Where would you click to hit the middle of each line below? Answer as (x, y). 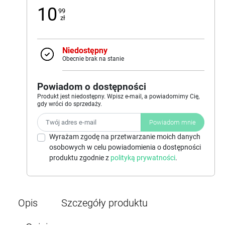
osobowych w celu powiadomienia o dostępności (125, 147)
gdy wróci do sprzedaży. (70, 104)
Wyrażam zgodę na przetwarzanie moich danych (125, 137)
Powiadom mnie (173, 122)
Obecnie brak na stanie (93, 59)
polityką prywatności (143, 158)
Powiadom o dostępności (92, 86)
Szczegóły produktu (104, 203)
